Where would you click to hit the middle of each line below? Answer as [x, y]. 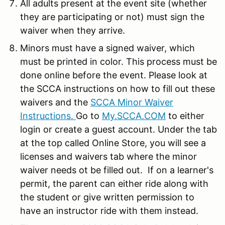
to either [185, 116]
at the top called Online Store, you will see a [113, 143]
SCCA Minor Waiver [132, 102]
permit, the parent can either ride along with [114, 183]
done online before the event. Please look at [114, 75]
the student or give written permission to [107, 197]
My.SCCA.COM [134, 116]
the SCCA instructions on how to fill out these [118, 88]
